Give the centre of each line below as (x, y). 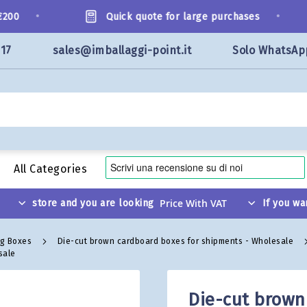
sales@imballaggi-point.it (122, 50)
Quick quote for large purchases (168, 16)
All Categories (50, 169)
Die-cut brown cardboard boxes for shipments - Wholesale (176, 241)
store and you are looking (93, 203)
